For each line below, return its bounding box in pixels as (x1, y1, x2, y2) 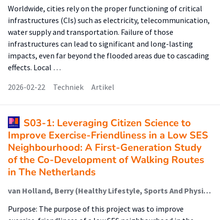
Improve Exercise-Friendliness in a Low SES (8, 129, 208, 142)
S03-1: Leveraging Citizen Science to (24, 116, 191, 130)
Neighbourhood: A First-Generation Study (8, 141, 202, 154)
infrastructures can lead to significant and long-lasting (8, 39, 193, 49)
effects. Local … (8, 62, 61, 72)
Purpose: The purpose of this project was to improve (8, 204, 184, 214)
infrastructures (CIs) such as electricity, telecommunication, (8, 15, 210, 25)
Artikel (91, 82, 114, 92)
